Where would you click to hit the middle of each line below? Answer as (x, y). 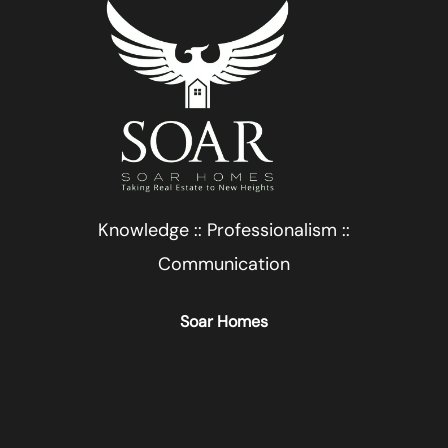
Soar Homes (224, 322)
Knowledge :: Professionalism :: (224, 230)
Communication (224, 264)
